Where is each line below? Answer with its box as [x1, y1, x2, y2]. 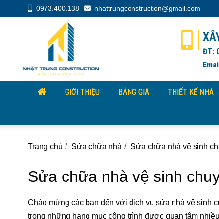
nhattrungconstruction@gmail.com [94, 4, 200, 12]
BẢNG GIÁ [118, 88, 149, 97]
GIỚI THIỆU [65, 88, 100, 97]
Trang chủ [28, 142, 63, 151]
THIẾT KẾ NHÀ [168, 88, 214, 97]
